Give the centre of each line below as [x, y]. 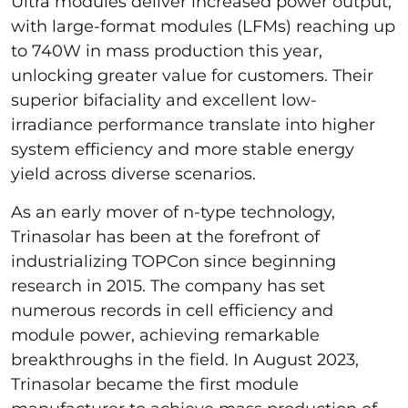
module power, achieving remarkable [165, 335]
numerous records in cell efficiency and [172, 310]
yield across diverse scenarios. [133, 173]
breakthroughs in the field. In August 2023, [185, 359]
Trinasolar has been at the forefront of [165, 236]
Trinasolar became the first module [155, 384]
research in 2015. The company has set [168, 286]
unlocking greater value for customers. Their [192, 75]
